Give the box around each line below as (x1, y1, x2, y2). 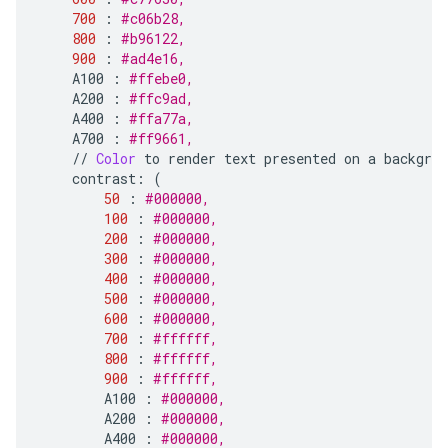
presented (264, 149, 336, 169)
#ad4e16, (121, 49, 218, 69)
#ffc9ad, (129, 89, 226, 109)
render (168, 149, 216, 169)
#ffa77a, (129, 109, 226, 129)
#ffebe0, (129, 69, 234, 89)
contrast (72, 169, 136, 189)
